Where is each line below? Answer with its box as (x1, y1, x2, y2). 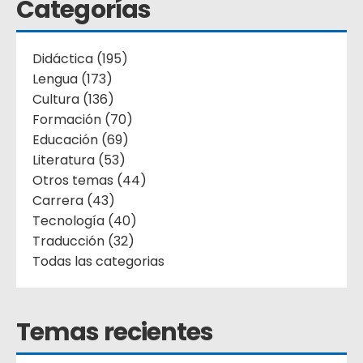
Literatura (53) (32, 151, 126, 170)
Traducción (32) (32, 232, 135, 251)
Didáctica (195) (32, 49, 128, 69)
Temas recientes (16, 315, 214, 350)
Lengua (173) (32, 70, 113, 89)
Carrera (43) (32, 191, 115, 211)
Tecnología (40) (32, 211, 137, 231)
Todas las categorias (32, 252, 164, 271)
